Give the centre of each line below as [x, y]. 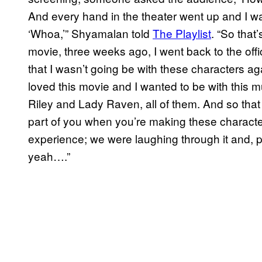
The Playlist [182, 33]
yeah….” [49, 156]
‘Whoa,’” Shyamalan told [90, 33]
